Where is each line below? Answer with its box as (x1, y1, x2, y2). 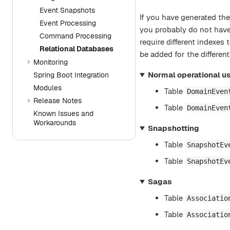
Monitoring (33, 57, 68, 67)
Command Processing (40, 31, 111, 41)
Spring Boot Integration (33, 70, 109, 80)
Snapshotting (148, 123, 199, 133)
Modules (33, 83, 62, 93)
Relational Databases (40, 44, 113, 53)
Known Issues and (33, 108, 93, 118)
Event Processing (40, 18, 96, 28)
